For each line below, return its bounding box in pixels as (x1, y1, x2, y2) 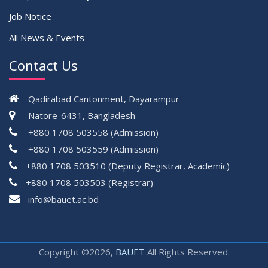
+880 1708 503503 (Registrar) (26, 176, 153, 189)
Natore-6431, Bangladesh (28, 109, 135, 122)
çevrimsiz (9, 193, 48, 206)
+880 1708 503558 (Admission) (28, 126, 159, 139)
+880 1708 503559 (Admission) (28, 143, 159, 156)
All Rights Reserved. (144, 246, 230, 258)
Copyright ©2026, (38, 246, 115, 258)
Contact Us (9, 56, 78, 75)
